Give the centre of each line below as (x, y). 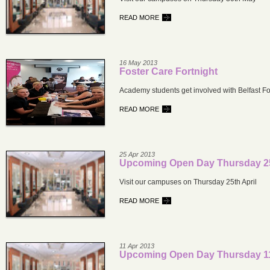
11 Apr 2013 (137, 246)
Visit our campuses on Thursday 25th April (188, 182)
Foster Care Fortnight (168, 71)
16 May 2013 (138, 63)
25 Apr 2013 (137, 154)
